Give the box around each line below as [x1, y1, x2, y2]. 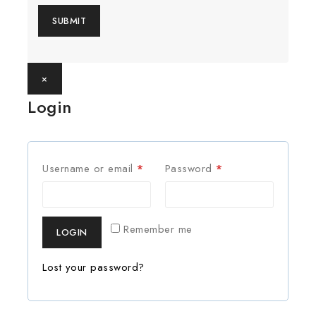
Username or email [42, 161, 137, 176]
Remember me [123, 221, 193, 237]
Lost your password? [42, 260, 145, 275]
